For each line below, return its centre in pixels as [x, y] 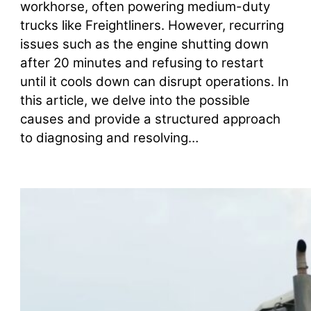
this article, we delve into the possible [135, 101]
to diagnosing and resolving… [109, 138]
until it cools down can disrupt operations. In [154, 82]
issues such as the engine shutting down [144, 44]
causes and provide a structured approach [150, 119]
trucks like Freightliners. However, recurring [152, 26]
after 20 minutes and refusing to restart [142, 63]
